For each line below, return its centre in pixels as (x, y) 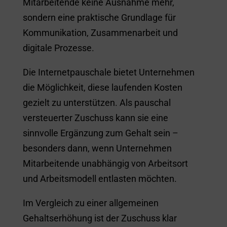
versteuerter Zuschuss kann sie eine (95, 118)
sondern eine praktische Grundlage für (99, 17)
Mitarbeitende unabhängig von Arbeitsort (105, 163)
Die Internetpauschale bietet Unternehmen (108, 72)
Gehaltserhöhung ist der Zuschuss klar (100, 218)
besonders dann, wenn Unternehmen (97, 148)
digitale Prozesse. (58, 48)
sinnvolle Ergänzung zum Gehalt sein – (100, 133)
